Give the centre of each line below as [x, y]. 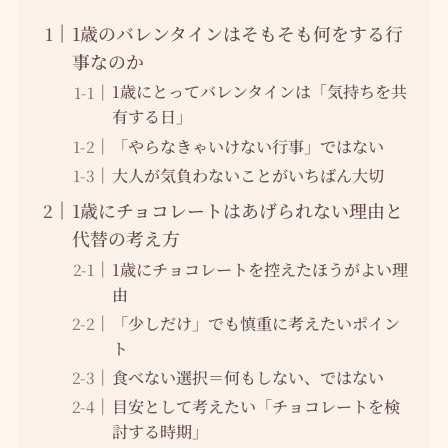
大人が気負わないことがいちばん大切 [247, 174]
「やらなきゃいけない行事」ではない [247, 145]
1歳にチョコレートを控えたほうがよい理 [259, 268]
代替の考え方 [125, 238]
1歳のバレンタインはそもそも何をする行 [237, 33]
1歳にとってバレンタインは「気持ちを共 [259, 91]
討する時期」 [159, 430]
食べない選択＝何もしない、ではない [247, 376]
